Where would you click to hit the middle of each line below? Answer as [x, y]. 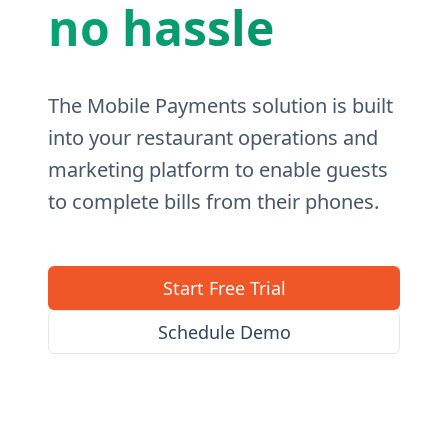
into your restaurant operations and [213, 137]
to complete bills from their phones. [213, 201]
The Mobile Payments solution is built [220, 105]
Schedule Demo [224, 332]
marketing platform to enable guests [218, 169]
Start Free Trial [224, 288]
